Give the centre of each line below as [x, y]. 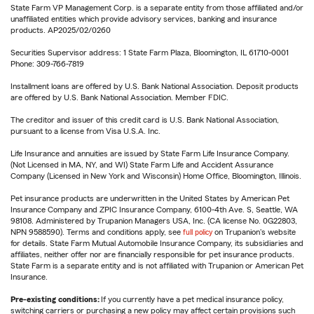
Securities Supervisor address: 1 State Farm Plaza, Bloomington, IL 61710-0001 [150, 53]
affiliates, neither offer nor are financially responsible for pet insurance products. [152, 255]
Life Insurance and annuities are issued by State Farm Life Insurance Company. [150, 154]
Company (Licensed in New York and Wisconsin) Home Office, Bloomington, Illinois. [156, 176]
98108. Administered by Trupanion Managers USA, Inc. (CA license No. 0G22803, [154, 221]
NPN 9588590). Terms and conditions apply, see [97, 232]
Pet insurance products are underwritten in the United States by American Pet [150, 199]
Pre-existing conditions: [55, 300]
